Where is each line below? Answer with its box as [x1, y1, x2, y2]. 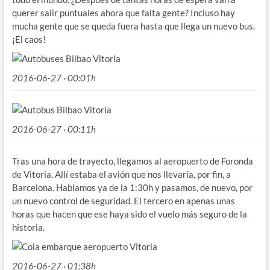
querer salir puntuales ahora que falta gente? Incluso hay [11, 7, 235, 18]
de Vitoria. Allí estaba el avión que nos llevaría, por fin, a [11, 168, 231, 180]
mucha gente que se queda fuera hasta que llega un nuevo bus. [11, 20, 255, 31]
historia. [11, 221, 45, 233]
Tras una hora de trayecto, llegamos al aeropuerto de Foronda [11, 155, 253, 166]
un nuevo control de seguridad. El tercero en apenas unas [11, 195, 235, 206]
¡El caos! [11, 33, 46, 45]
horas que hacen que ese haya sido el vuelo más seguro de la [11, 208, 247, 219]
